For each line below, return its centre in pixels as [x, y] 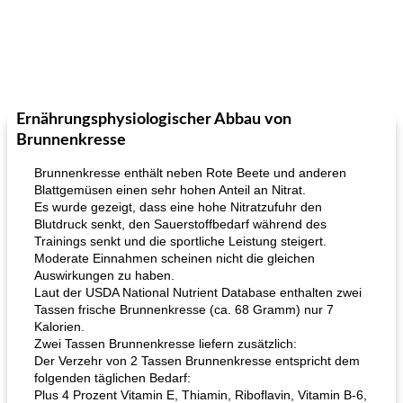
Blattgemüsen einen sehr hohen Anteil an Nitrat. [170, 190]
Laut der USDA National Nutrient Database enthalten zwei [198, 292]
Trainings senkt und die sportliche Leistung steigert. [180, 241]
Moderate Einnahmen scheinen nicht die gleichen [175, 258]
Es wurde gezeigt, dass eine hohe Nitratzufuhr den [178, 207]
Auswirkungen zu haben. [104, 275]
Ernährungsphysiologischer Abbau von [154, 120]
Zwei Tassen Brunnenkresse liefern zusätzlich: [166, 344]
